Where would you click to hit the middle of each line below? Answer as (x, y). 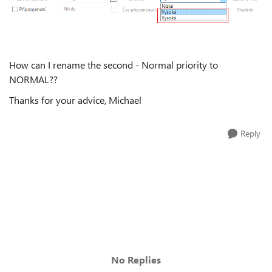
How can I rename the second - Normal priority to (114, 64)
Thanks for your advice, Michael (75, 100)
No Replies (136, 259)
